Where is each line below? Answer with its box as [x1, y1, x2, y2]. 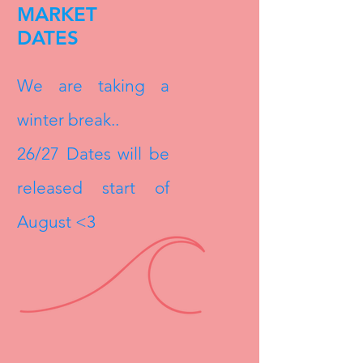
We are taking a [17, 75, 169, 96]
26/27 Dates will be [17, 143, 169, 164]
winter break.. [17, 109, 119, 130]
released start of [17, 177, 169, 198]
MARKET [17, 2, 97, 26]
